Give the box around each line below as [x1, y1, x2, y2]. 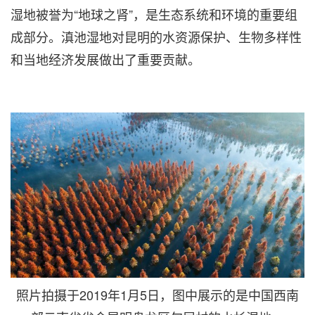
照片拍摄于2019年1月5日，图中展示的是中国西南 [16, 285, 299, 304]
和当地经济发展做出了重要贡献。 [11, 49, 200, 68]
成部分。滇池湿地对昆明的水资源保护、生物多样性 [11, 27, 302, 46]
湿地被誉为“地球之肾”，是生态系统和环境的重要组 [11, 4, 297, 23]
